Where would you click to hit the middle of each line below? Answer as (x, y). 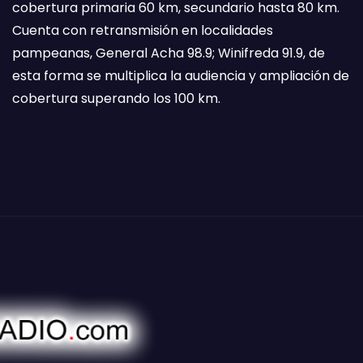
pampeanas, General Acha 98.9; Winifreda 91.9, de (169, 53)
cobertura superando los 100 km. (116, 98)
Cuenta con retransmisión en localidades (143, 30)
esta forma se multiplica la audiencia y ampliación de (181, 76)
